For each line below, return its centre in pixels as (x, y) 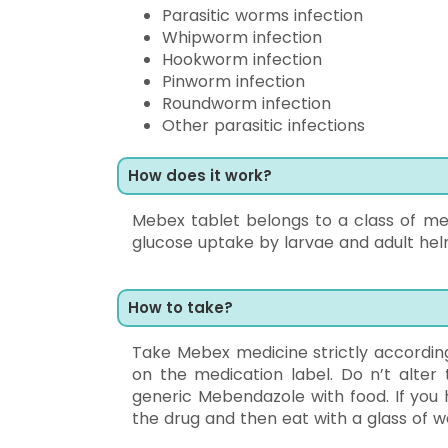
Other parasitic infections (263, 125)
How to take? (180, 307)
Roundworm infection (246, 103)
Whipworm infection (242, 37)
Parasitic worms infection (262, 15)
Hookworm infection (242, 59)
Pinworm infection (233, 81)
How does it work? (200, 175)
